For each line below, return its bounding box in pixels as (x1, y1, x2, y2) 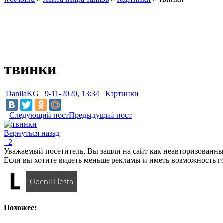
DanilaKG (6, 89, 39, 98)
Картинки (105, 89, 139, 98)
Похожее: (4, 203, 37, 212)
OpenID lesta (29, 176, 73, 186)
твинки (4, 60, 56, 78)
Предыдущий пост (69, 111, 132, 119)
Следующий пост (9, 111, 69, 119)
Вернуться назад (4, 128, 60, 137)
